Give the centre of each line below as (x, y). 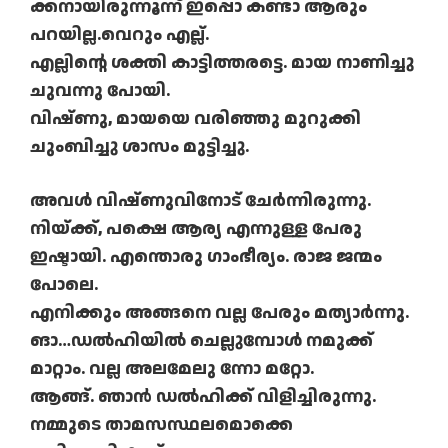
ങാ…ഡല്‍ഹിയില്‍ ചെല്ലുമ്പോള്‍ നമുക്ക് (201, 341)
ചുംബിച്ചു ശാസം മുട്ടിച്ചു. (139, 147)
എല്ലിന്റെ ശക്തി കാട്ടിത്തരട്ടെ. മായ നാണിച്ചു (222, 63)
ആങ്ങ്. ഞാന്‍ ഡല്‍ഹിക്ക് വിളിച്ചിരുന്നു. (203, 397)
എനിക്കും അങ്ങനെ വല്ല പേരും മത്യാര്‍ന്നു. (219, 313)
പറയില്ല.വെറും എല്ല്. (119, 35)
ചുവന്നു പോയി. (100, 91)
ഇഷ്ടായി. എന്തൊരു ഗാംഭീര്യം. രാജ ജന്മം (206, 257)
